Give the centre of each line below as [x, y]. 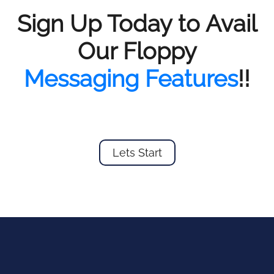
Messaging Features [131, 79]
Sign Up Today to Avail [137, 24]
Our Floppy [137, 51]
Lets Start [137, 153]
